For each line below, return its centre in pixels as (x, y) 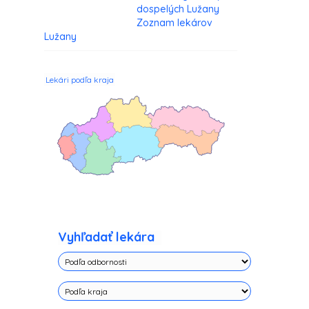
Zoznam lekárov (175, 23)
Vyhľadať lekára (106, 237)
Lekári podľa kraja (80, 80)
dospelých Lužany (178, 9)
